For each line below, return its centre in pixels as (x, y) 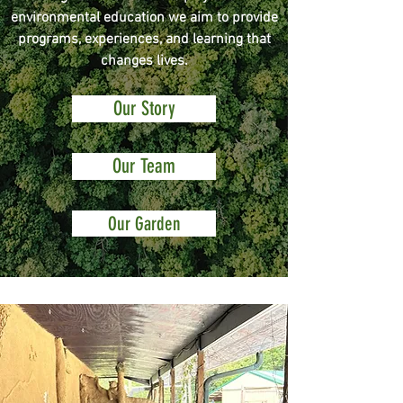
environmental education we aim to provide (144, 18)
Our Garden (144, 224)
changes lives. (144, 61)
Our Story (144, 108)
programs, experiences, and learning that (144, 40)
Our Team (144, 166)
